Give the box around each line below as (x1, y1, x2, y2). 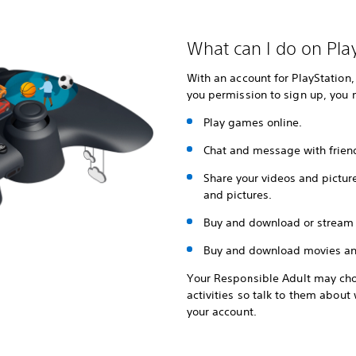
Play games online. (203, 115, 302, 130)
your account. (186, 304, 257, 319)
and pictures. (203, 188, 272, 202)
